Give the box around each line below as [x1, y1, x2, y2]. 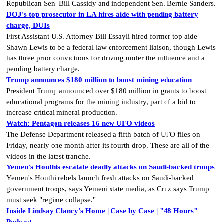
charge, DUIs [6, 21, 50, 30]
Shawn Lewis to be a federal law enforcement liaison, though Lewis [6, 43, 216, 52]
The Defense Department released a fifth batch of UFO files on [6, 130, 200, 139]
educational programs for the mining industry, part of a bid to [6, 98, 196, 106]
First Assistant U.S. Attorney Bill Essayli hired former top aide [6, 32, 197, 41]
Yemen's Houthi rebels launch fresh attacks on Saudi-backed [6, 174, 194, 182]
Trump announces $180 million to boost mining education [6, 76, 192, 84]
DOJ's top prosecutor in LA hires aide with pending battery [6, 10, 198, 19]
